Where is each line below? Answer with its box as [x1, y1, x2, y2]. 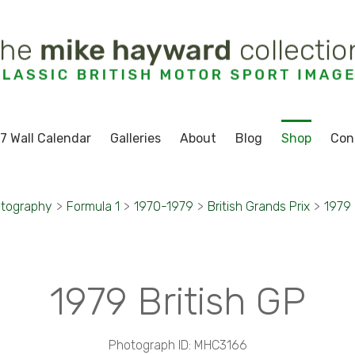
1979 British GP [49, 279, 306, 324]
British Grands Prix [208, 199, 310, 214]
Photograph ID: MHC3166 [108, 338, 247, 353]
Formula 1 [67, 199, 120, 214]
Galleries [109, 131, 161, 146]
